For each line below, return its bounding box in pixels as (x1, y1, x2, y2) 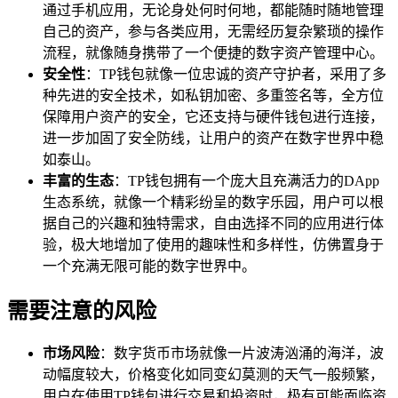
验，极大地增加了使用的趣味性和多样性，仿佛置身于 (43, 236, 384, 252)
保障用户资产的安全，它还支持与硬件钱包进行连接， (43, 108, 384, 124)
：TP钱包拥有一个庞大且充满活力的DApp (114, 172, 379, 188)
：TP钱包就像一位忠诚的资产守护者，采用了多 (85, 66, 386, 82)
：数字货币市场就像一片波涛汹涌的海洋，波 (99, 346, 384, 362)
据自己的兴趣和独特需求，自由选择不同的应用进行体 (43, 215, 384, 231)
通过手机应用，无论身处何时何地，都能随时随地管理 (43, 2, 384, 18)
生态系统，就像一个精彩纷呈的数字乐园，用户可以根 (43, 194, 384, 210)
